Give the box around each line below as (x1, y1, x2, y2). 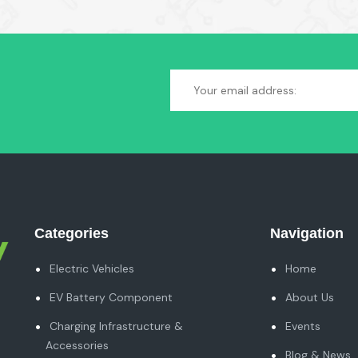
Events (285, 319, 321, 334)
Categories (34, 225, 109, 242)
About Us (285, 290, 335, 305)
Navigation (270, 225, 344, 242)
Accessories (46, 338, 109, 353)
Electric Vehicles (50, 261, 135, 276)
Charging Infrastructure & (50, 319, 184, 334)
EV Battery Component (50, 290, 173, 305)
